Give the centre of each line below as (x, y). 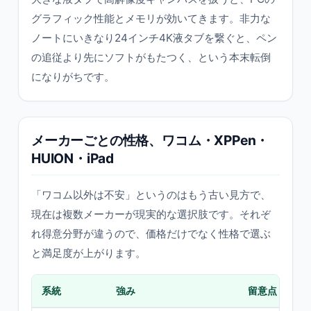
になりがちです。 (73, 77)
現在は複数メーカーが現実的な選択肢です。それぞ (151, 214)
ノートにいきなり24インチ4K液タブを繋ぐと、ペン (154, 38)
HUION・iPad (73, 158)
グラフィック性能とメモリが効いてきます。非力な (151, 18)
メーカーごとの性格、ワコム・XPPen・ (150, 140)
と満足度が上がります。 (89, 253)
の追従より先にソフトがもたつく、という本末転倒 (151, 57)
